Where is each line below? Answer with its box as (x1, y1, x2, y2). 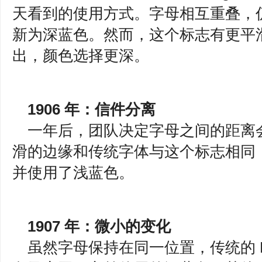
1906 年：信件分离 (27, 101, 160, 118)
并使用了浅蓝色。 (12, 164, 138, 181)
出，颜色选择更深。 (12, 47, 153, 64)
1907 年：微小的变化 (27, 218, 175, 235)
